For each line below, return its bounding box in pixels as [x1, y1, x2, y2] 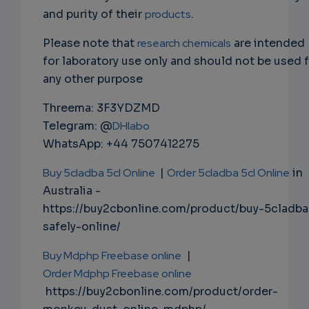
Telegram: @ [43, 119, 112, 134]
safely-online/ [43, 219, 121, 235]
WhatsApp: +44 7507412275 [43, 137, 199, 152]
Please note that [43, 36, 137, 51]
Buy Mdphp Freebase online [43, 248, 181, 263]
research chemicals [137, 36, 231, 51]
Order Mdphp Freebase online [43, 266, 192, 281]
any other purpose [43, 72, 143, 87]
